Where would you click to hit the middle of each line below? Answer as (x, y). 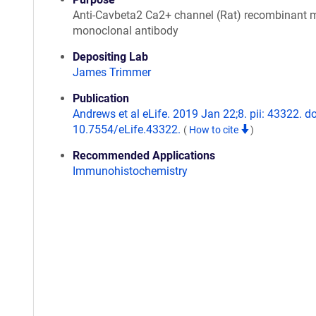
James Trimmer (112, 72)
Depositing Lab (110, 57)
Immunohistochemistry (130, 171)
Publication (101, 98)
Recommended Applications (144, 156)
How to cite (215, 130)
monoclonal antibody (126, 31)
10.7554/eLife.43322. (128, 129)
